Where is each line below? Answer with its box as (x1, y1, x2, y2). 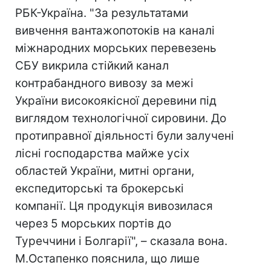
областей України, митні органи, (15, 164, 194, 178)
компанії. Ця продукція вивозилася (15, 199, 213, 213)
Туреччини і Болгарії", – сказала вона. (15, 234, 227, 248)
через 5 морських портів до (15, 217, 171, 230)
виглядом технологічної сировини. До (15, 111, 226, 125)
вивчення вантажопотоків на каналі (15, 24, 215, 38)
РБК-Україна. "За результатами (15, 6, 188, 20)
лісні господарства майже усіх (15, 146, 189, 160)
